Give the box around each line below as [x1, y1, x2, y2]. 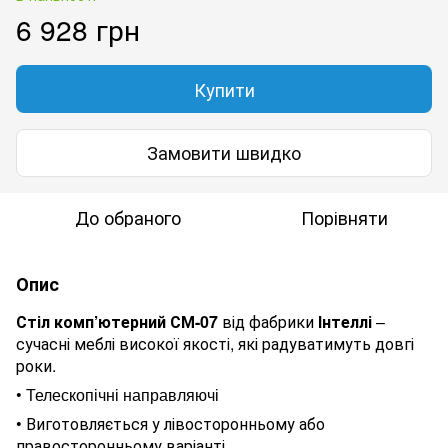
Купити [193, 75, 255, 102]
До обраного [75, 203, 181, 230]
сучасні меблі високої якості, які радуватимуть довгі [16, 331, 414, 355]
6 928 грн [16, 8, 140, 49]
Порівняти [300, 203, 388, 230]
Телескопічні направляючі [26, 386, 219, 404]
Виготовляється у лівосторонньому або [26, 411, 325, 435]
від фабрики [218, 309, 318, 333]
